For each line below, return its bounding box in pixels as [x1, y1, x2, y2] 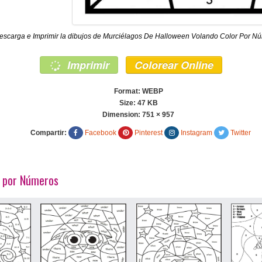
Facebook [85, 128, 116, 137]
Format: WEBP [113, 87, 163, 95]
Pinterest [135, 128, 163, 137]
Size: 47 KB [119, 98, 158, 107]
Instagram [181, 128, 212, 137]
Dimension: [102, 110, 142, 119]
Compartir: [30, 128, 67, 137]
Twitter [230, 128, 251, 137]
